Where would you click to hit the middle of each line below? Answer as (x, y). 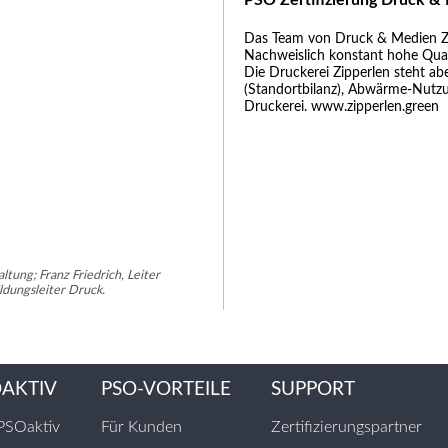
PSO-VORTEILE (166, 390)
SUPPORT (313, 390)
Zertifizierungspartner (346, 427)
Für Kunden (141, 427)
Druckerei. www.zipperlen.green (341, 106)
